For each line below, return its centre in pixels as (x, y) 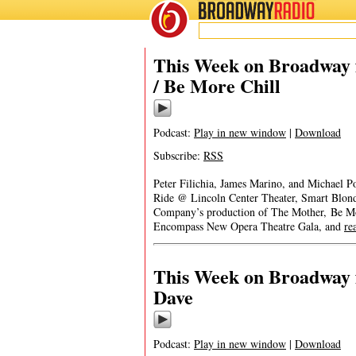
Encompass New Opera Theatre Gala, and (249, 226)
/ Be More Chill (217, 85)
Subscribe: (178, 155)
